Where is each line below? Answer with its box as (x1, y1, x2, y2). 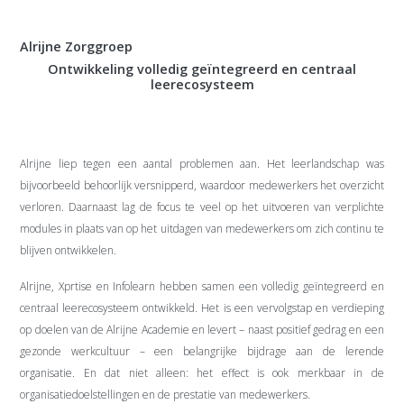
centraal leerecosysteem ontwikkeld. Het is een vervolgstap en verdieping (20, 299, 384, 316)
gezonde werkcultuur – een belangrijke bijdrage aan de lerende (20, 343, 384, 359)
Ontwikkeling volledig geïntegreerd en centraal (48, 60, 356, 78)
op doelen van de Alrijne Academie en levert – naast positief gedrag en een (20, 321, 384, 337)
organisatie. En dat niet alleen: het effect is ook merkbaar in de (20, 364, 384, 381)
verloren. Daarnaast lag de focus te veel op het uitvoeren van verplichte (20, 198, 384, 215)
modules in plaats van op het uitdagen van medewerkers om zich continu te (20, 220, 384, 236)
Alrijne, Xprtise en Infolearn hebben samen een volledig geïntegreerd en (20, 278, 384, 294)
